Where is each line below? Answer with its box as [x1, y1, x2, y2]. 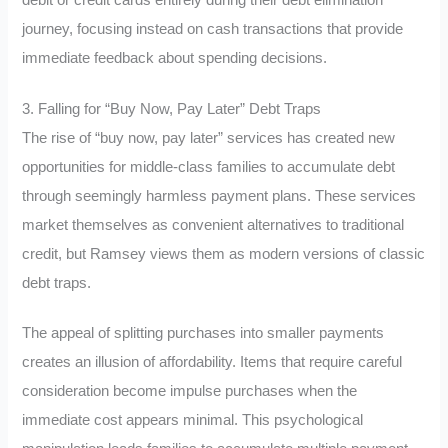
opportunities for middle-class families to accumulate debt [22, 158, 396, 175]
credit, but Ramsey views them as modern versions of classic [22, 245, 426, 262]
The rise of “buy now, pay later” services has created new [22, 129, 396, 146]
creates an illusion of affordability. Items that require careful [22, 354, 403, 371]
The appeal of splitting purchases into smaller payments [22, 325, 385, 342]
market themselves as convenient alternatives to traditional [22, 216, 405, 233]
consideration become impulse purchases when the [22, 383, 358, 400]
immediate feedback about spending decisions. [22, 49, 328, 66]
